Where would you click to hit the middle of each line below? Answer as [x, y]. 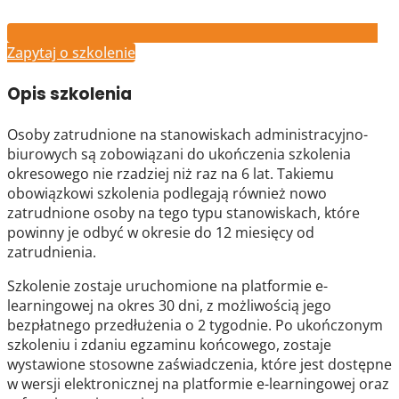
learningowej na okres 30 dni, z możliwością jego [169, 305]
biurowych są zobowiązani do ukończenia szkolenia [179, 154]
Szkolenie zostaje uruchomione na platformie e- [167, 286]
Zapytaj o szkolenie [71, 53]
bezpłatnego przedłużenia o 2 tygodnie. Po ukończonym [195, 325]
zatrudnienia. [52, 252]
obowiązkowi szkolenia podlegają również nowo [167, 193]
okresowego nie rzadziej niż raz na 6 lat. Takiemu [171, 174]
